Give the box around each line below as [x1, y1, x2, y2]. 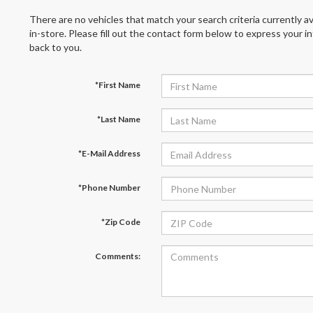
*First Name [94, 80, 140, 91]
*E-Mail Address [78, 148, 140, 159]
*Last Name [96, 114, 140, 125]
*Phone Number [78, 182, 140, 194]
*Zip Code [101, 217, 140, 228]
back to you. [29, 41, 82, 54]
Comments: [94, 251, 140, 262]
